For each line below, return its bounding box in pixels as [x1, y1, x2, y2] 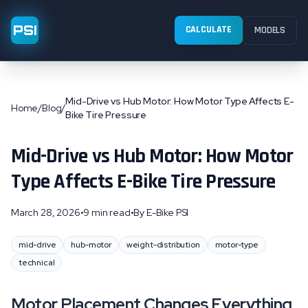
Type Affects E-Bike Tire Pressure [11, 168, 276, 195]
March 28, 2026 [11, 206, 80, 219]
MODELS [254, 24, 285, 36]
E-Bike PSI [146, 206, 189, 219]
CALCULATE [185, 23, 232, 36]
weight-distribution [126, 239, 200, 250]
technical [19, 257, 55, 268]
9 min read [83, 206, 131, 219]
